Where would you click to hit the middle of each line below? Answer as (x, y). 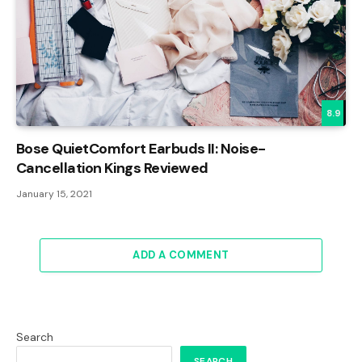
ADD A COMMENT (181, 255)
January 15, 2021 (54, 194)
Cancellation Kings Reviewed (112, 168)
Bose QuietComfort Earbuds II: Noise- (141, 148)
